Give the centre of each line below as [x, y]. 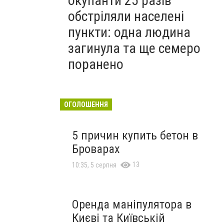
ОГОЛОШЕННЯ [86, 104]
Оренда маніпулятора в [132, 204]
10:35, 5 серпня [94, 165]
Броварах [96, 149]
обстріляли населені [126, 16]
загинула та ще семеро [134, 48]
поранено [96, 64]
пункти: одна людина [129, 32]
